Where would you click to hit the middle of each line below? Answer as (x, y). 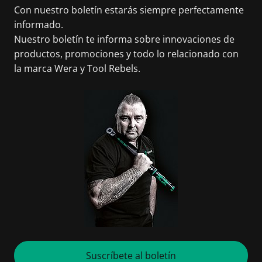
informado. (39, 25)
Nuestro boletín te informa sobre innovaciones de (124, 39)
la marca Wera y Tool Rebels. (77, 68)
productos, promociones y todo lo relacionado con (126, 54)
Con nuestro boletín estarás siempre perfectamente (129, 10)
